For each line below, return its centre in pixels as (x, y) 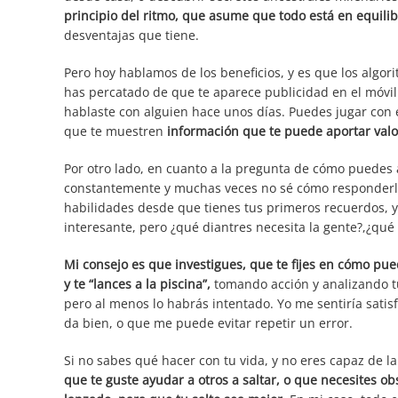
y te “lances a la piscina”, (137, 284)
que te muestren (115, 131)
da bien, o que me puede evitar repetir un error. (208, 323)
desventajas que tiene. (131, 35)
